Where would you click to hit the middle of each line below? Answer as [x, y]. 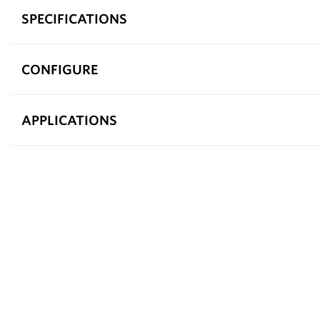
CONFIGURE [60, 69]
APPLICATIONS [69, 120]
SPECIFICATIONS [74, 18]
